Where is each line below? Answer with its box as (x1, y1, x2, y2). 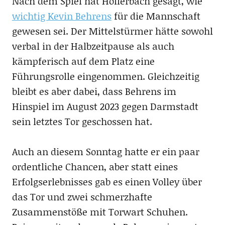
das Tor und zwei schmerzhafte (12, 189, 152, 203)
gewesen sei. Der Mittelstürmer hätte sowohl (12, 24, 213, 38)
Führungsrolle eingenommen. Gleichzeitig (12, 69, 199, 83)
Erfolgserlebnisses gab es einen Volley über (12, 174, 202, 188)
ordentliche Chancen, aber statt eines (12, 159, 178, 173)
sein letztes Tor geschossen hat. (12, 114, 152, 128)
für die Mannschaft (111, 9, 200, 23)
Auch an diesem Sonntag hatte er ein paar (12, 144, 199, 158)
